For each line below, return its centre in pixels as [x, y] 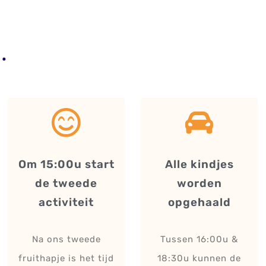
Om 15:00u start [66, 164]
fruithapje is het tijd [66, 258]
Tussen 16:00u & [199, 239]
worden [199, 183]
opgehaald [199, 202]
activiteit [66, 202]
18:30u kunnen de [199, 258]
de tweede [66, 183]
